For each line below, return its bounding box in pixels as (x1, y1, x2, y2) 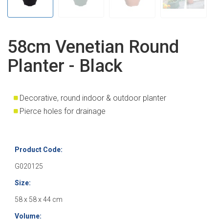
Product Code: (15, 146, 63, 154)
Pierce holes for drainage (20, 107, 106, 116)
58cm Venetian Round (7, 37, 179, 58)
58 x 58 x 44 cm (15, 196, 63, 204)
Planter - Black (7, 56, 123, 77)
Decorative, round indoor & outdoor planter (20, 93, 166, 103)
